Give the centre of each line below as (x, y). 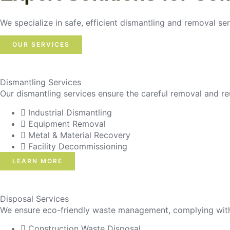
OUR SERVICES (41, 45)
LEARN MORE (37, 161)
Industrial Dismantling (70, 112)
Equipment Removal (67, 123)
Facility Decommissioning (78, 146)
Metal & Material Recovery (79, 135)
